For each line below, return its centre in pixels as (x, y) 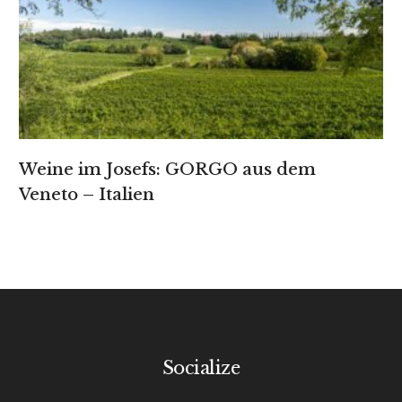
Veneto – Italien (87, 195)
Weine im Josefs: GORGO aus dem (167, 170)
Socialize (201, 368)
